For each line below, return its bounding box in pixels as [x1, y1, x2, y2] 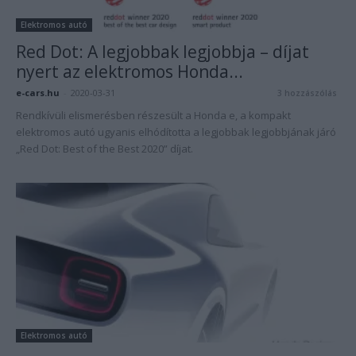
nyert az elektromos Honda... [16, 60, 243, 83]
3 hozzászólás [277, 87, 337, 99]
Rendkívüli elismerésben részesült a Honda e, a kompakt [16, 107, 291, 122]
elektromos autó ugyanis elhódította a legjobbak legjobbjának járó [16, 124, 336, 139]
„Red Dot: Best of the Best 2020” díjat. [16, 141, 193, 156]
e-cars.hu [16, 86, 60, 99]
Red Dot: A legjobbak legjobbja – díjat [16, 40, 309, 63]
